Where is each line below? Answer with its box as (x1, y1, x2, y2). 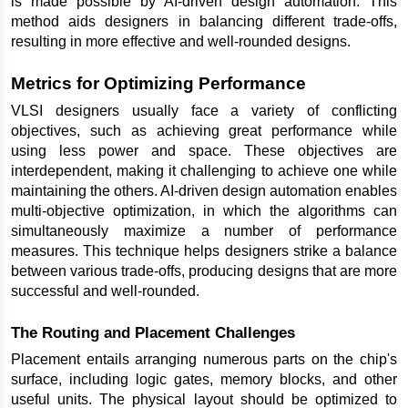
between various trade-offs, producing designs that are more (11, 263, 397, 280)
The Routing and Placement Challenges (11, 323, 295, 342)
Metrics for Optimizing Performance (11, 74, 306, 94)
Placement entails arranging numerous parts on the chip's (11, 352, 397, 368)
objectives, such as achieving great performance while (11, 123, 397, 139)
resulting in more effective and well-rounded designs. (11, 33, 351, 49)
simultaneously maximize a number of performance (11, 223, 397, 240)
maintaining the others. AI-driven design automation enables (11, 183, 397, 199)
